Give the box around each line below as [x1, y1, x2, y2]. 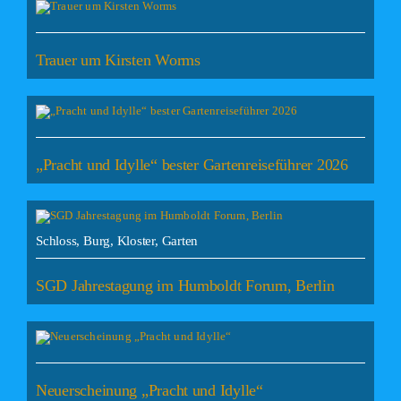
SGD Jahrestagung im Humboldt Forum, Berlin [35, 277, 335, 295]
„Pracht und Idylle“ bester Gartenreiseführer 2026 [35, 156, 348, 175]
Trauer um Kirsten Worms [35, 51, 200, 70]
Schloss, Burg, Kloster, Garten [35, 234, 199, 249]
